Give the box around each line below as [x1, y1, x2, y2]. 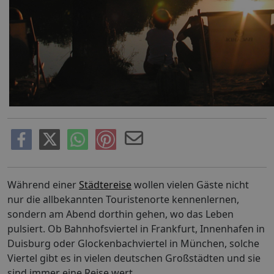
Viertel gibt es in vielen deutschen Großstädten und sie [7, 251, 261, 265]
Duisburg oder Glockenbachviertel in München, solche [7, 236, 259, 250]
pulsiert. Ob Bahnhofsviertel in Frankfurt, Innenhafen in [7, 221, 265, 235]
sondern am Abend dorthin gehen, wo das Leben [7, 207, 234, 221]
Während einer [7, 177, 79, 191]
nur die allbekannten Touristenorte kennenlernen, [7, 192, 239, 206]
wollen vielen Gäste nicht [131, 177, 249, 191]
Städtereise [79, 177, 131, 191]
